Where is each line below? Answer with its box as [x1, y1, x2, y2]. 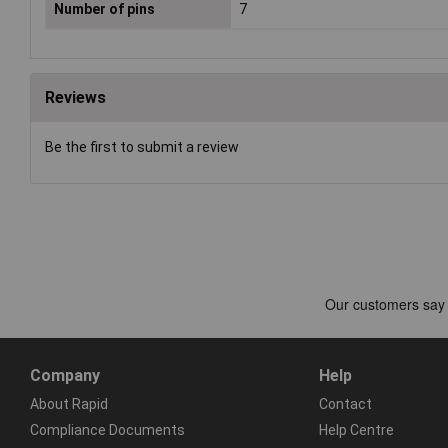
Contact [318, 396, 372, 413]
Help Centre [318, 422, 394, 439]
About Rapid [30, 396, 108, 413]
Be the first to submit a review [45, 139, 239, 156]
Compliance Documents [30, 422, 185, 439]
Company [30, 366, 100, 386]
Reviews [45, 88, 106, 108]
